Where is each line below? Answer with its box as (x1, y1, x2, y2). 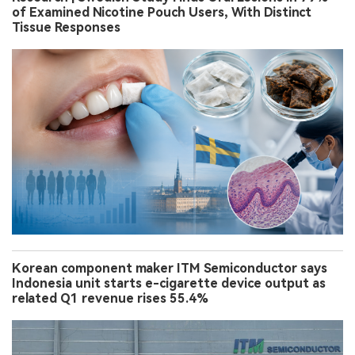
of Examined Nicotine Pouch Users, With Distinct (12, 4, 311, 20)
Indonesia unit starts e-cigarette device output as (12, 275, 326, 291)
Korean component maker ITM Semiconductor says (12, 260, 327, 276)
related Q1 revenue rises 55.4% (12, 290, 208, 306)
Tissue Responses (12, 19, 120, 35)
